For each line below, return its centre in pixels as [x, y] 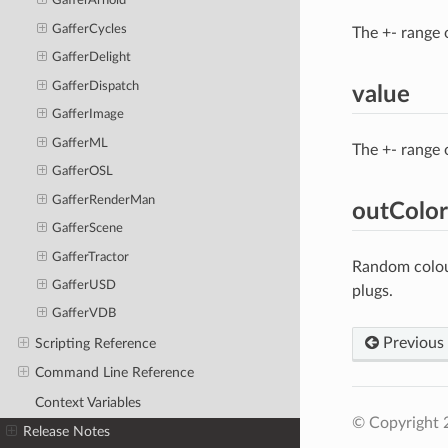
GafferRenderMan [104, 200]
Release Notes [67, 432]
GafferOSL [83, 172]
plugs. [372, 290]
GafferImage [88, 115]
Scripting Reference [95, 343]
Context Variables [87, 402]
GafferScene [88, 229]
